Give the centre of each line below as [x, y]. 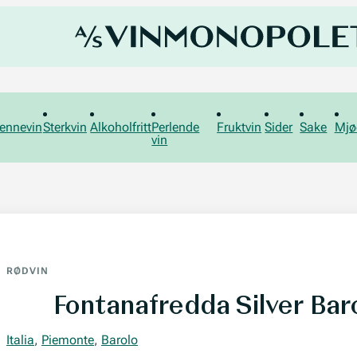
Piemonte [68, 340]
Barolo [120, 340]
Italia [20, 340]
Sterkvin [65, 127]
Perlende [176, 127]
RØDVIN [27, 271]
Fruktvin [239, 127]
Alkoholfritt [121, 127]
